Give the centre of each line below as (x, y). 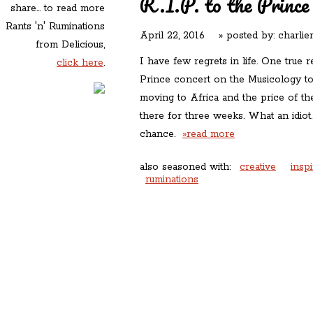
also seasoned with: (187, 167)
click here (80, 63)
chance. (161, 134)
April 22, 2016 (172, 36)
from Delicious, (70, 45)
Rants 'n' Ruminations (55, 27)
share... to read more (58, 8)
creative (258, 167)
